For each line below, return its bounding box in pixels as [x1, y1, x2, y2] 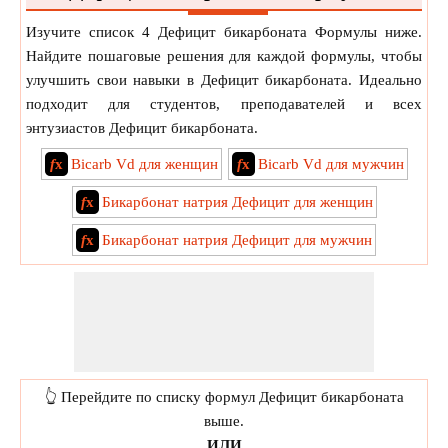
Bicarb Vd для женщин [70, 156, 218, 172]
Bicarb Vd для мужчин [257, 156, 404, 172]
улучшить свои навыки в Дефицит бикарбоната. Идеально [26, 72, 422, 88]
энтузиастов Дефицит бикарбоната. [26, 120, 258, 136]
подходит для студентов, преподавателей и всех [26, 96, 422, 112]
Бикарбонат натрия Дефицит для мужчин [102, 232, 372, 248]
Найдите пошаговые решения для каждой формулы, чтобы [26, 48, 422, 64]
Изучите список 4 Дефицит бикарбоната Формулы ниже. [26, 24, 422, 40]
